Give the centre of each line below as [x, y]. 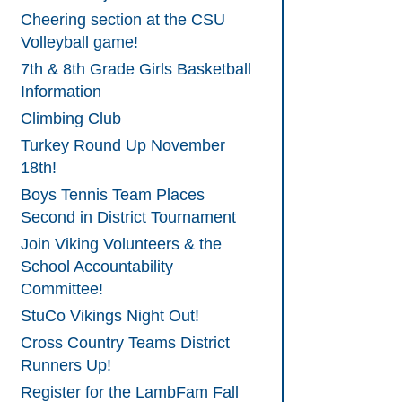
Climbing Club [71, 119]
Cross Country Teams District [125, 343]
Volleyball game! [79, 43]
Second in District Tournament [128, 218]
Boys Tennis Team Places [113, 195]
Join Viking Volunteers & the [121, 245]
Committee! [62, 289]
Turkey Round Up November [123, 146]
